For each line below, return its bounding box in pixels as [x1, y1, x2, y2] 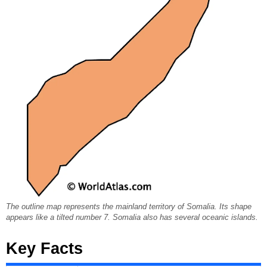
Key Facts [6, 240, 83, 258]
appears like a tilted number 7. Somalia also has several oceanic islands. [6, 213, 258, 222]
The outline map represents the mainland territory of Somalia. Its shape [6, 203, 252, 212]
